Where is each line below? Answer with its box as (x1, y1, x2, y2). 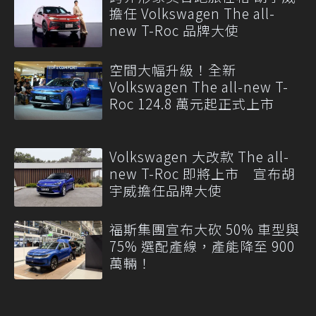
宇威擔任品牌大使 (109, 180, 222, 200)
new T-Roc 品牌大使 (109, 20, 239, 40)
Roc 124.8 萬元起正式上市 (109, 93, 274, 113)
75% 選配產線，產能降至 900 (109, 236, 295, 255)
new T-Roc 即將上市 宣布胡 (109, 163, 296, 183)
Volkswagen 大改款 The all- (109, 146, 289, 166)
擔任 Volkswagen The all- (109, 4, 275, 23)
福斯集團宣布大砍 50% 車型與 (109, 219, 300, 238)
